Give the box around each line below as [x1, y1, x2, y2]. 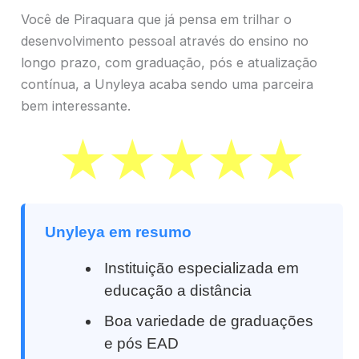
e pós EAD [104, 335, 179, 353]
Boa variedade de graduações [104, 313, 314, 330]
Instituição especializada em [104, 260, 300, 277]
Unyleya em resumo [45, 224, 192, 241]
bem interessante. [21, 97, 131, 114]
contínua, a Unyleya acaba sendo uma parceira [21, 75, 313, 92]
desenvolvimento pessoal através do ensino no [21, 32, 309, 49]
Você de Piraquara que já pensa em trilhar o [21, 10, 292, 27]
